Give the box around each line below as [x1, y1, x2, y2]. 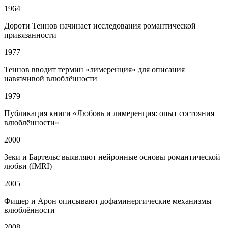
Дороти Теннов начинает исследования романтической [4, 21, 196, 31]
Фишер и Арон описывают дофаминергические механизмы [4, 196, 212, 206]
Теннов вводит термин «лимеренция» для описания [4, 65, 185, 74]
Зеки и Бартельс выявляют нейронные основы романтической [4, 153, 220, 162]
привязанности [4, 31, 56, 40]
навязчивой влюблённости [4, 74, 97, 83]
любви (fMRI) [4, 162, 52, 171]
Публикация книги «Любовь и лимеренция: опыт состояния [4, 109, 214, 118]
